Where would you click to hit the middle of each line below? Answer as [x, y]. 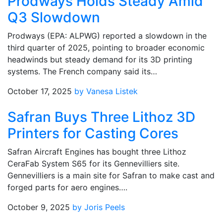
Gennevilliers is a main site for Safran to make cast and [111, 175]
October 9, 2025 [39, 207]
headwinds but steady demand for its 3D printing [100, 59]
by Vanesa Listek [106, 91]
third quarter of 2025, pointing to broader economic [106, 48]
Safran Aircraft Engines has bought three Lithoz [97, 152]
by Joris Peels [99, 207]
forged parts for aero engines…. [67, 187]
